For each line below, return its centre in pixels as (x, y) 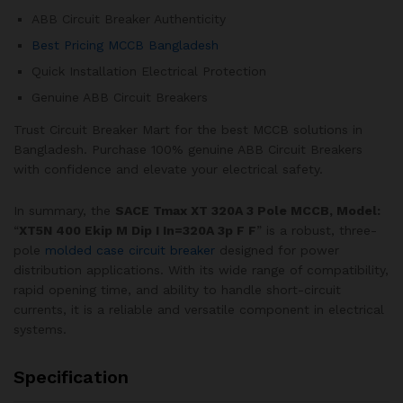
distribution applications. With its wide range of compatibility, (201, 270)
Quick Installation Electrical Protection (149, 72)
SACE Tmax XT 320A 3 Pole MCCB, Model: (248, 211)
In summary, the (64, 211)
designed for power (277, 251)
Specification (71, 377)
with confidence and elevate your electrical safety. (168, 170)
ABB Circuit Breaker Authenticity (129, 19)
